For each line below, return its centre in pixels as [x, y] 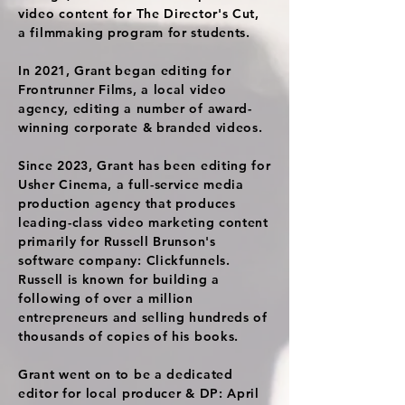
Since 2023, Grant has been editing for [145, 165]
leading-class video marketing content [143, 222]
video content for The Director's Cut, [139, 14]
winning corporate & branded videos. [141, 127]
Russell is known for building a [119, 279]
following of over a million [106, 298]
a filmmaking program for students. [134, 33]
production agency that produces [127, 203]
